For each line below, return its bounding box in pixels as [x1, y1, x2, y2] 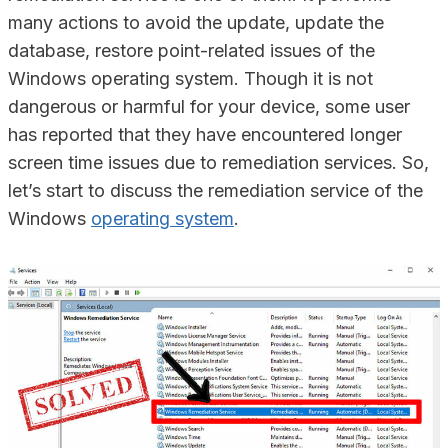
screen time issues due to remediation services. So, [8, 152, 429, 173]
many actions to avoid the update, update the [8, 12, 384, 33]
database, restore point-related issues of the [8, 40, 375, 61]
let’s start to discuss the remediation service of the [8, 180, 423, 201]
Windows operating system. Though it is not [8, 68, 373, 89]
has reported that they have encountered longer [8, 124, 402, 145]
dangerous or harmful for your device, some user [8, 96, 410, 117]
